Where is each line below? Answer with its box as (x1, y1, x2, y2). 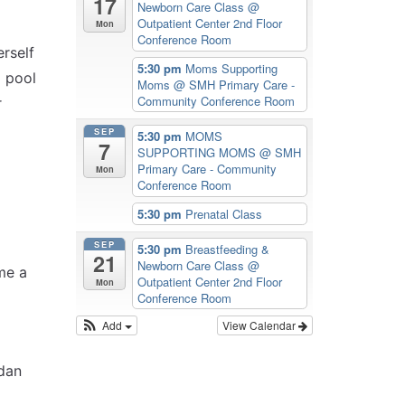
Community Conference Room (137, 91, 296, 109)
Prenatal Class (185, 204, 263, 222)
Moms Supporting (185, 59, 278, 77)
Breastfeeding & (185, 240, 270, 258)
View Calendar (222, 316, 298, 333)
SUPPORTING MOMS (137, 143, 260, 161)
